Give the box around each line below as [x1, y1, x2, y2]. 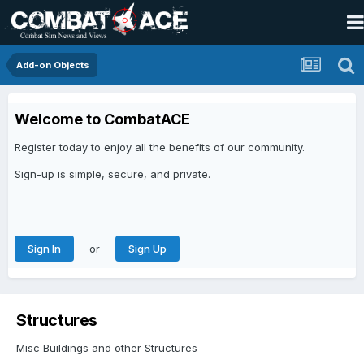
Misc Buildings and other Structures [16, 341, 197, 354]
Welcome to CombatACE [15, 110, 190, 128]
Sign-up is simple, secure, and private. [15, 167, 210, 180]
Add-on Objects [16, 59, 89, 71]
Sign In [28, 242, 61, 255]
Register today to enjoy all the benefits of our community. [15, 141, 305, 154]
